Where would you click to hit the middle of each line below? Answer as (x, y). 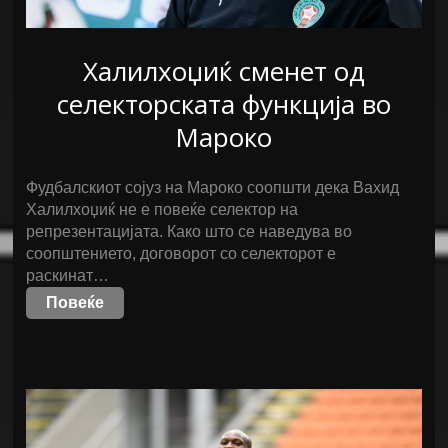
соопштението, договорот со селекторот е (181, 253)
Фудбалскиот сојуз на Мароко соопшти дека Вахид (213, 187)
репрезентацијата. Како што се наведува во (189, 231)
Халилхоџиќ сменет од (223, 71)
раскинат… (68, 275)
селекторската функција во (223, 104)
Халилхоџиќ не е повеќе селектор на (162, 209)
